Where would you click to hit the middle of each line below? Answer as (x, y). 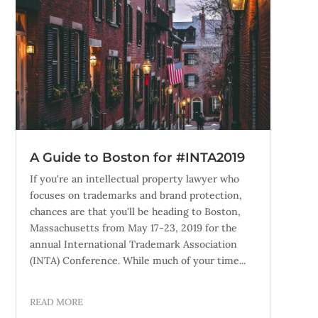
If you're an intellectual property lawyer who (134, 179)
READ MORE (56, 302)
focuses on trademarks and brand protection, (136, 196)
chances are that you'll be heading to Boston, (135, 212)
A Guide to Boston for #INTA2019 (137, 158)
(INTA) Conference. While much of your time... (137, 261)
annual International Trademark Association (133, 245)
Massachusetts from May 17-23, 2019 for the (133, 228)
